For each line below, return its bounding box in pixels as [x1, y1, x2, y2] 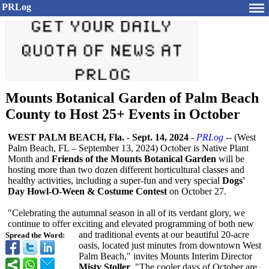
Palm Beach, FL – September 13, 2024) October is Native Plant [8, 143, 249, 153]
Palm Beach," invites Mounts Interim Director [79, 251, 252, 261]
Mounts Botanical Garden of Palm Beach [5, 90, 259, 106]
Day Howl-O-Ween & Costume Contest [8, 186, 167, 196]
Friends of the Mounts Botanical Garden [52, 154, 216, 164]
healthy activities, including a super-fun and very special [8, 175, 222, 186]
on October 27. [167, 186, 226, 196]
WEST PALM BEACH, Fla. [8, 132, 124, 142]
